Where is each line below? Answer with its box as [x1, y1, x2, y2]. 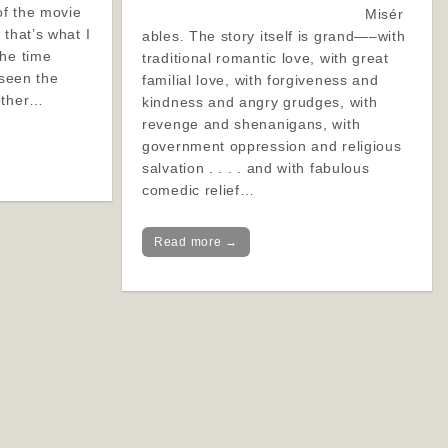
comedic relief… [142, 181, 255, 198]
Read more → [154, 234, 238, 249]
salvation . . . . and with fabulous [142, 159, 370, 176]
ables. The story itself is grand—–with [142, 27, 406, 44]
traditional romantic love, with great [142, 49, 389, 66]
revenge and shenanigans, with [142, 115, 361, 132]
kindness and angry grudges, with [142, 93, 378, 110]
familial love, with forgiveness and [142, 71, 379, 88]
